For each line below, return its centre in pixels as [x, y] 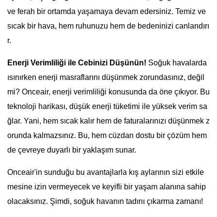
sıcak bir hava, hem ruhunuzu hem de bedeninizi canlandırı [108, 26]
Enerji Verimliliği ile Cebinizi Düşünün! [77, 63]
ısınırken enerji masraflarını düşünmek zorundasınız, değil [106, 77]
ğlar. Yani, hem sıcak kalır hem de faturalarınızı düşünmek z [108, 121]
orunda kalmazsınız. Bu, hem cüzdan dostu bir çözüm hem [107, 136]
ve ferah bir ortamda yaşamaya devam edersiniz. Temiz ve [107, 12]
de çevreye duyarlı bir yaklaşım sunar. [72, 150]
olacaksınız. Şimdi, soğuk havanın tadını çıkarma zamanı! [105, 201]
